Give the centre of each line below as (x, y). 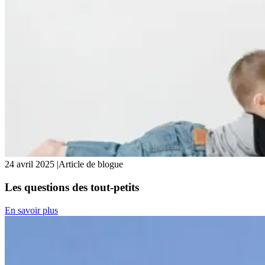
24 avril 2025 (30, 164)
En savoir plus (31, 210)
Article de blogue (91, 164)
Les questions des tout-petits (72, 187)
